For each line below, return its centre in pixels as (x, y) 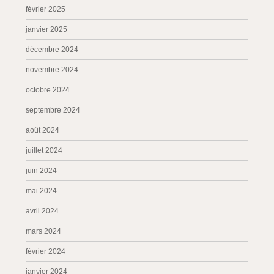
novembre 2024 (52, 70)
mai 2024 (42, 191)
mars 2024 (44, 231)
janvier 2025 (47, 29)
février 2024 (46, 251)
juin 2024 (42, 171)
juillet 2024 (44, 150)
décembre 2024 (52, 50)
